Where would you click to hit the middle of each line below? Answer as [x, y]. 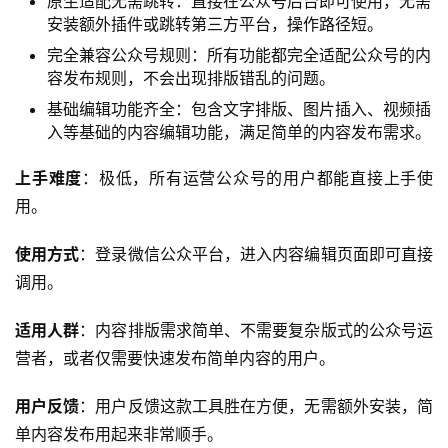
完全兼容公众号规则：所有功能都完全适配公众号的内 [239, 54]
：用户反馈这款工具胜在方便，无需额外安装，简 [256, 405]
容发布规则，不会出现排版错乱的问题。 [191, 77]
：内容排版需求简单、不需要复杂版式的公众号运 [256, 329]
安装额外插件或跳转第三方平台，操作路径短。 [215, 23]
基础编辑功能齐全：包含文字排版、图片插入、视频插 [239, 108]
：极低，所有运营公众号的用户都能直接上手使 [257, 177]
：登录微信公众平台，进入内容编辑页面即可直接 [256, 253]
